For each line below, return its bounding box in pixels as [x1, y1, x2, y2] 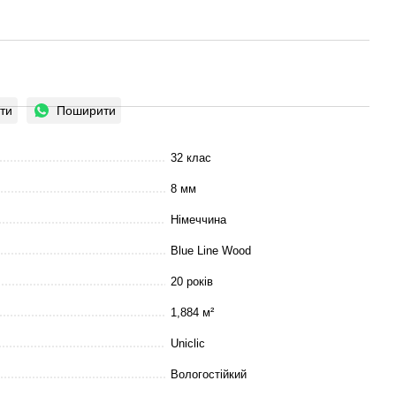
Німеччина [171, 213, 226, 227]
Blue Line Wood [171, 244, 251, 258]
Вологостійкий [171, 368, 247, 382]
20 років [171, 275, 213, 289]
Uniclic [171, 337, 205, 351]
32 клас [171, 151, 211, 165]
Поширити [57, 103, 116, 118]
